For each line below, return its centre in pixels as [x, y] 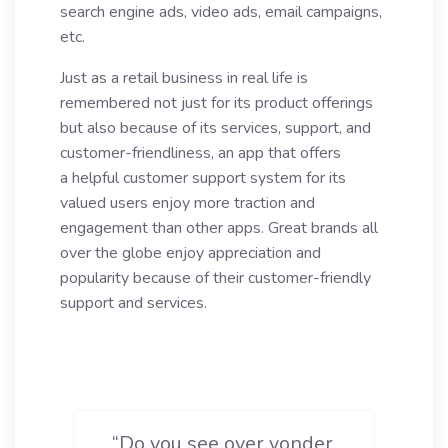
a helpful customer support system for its [203, 178]
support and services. [133, 303]
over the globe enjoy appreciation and [190, 253]
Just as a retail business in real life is [184, 78]
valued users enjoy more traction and [187, 203]
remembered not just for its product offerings [216, 103]
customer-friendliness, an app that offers [200, 153]
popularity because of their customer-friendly [215, 278]
